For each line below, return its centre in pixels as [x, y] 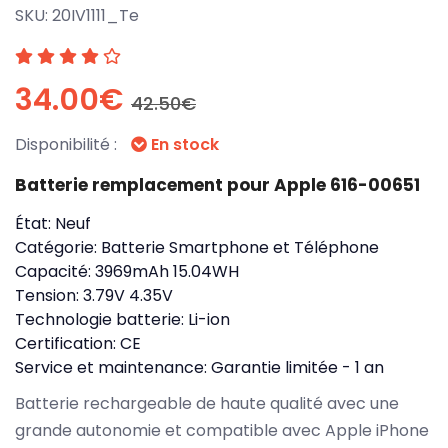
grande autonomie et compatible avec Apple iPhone [222, 430]
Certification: [67, 343]
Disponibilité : [68, 144]
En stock [183, 144]
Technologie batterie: [101, 319]
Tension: [49, 295]
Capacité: [55, 271]
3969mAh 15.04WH [167, 271]
